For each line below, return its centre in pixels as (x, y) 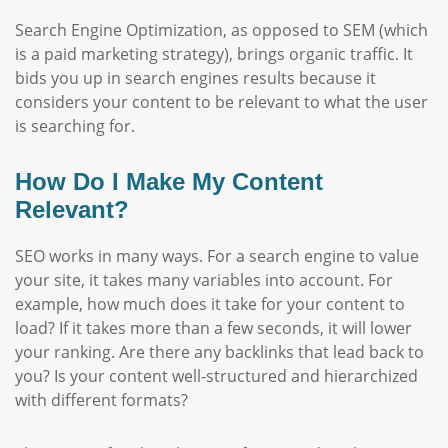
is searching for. (79, 126)
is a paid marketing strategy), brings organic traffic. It (214, 54)
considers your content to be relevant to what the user (221, 102)
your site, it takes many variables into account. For (204, 280)
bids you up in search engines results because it (195, 78)
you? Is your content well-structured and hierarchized (216, 376)
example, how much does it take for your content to (210, 304)
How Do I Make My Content (169, 181)
